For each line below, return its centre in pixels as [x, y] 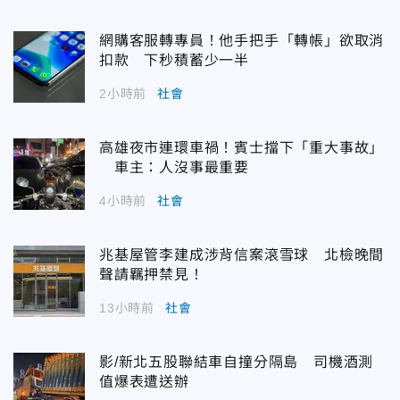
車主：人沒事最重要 [174, 168]
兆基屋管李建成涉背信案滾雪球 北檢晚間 [242, 255]
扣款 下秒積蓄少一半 [174, 61]
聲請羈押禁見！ [152, 275]
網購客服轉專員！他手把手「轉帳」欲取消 [242, 41]
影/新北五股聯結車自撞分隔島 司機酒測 [237, 362]
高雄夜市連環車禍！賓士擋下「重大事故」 [242, 148]
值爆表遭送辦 [144, 382]
